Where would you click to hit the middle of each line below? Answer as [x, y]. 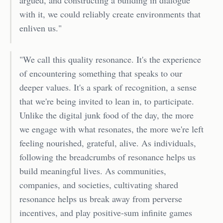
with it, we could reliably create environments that [110, 14]
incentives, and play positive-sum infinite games [106, 212]
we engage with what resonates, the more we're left [111, 129]
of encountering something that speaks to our [101, 73]
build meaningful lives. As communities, [93, 170]
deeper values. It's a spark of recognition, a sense [108, 87]
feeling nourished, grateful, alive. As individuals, [108, 143]
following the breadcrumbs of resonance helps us [108, 157]
